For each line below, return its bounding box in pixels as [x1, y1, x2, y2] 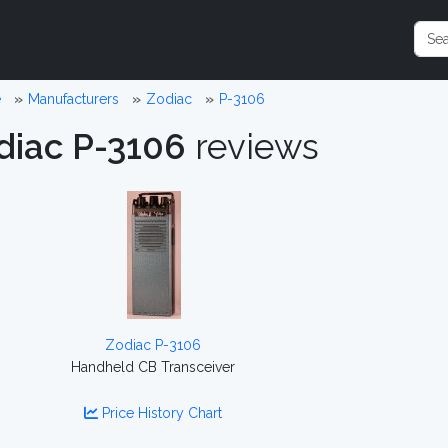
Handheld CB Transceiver [70, 359, 235, 375]
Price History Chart [97, 405, 222, 421]
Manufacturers [27, 91, 119, 107]
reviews [186, 126, 319, 167]
